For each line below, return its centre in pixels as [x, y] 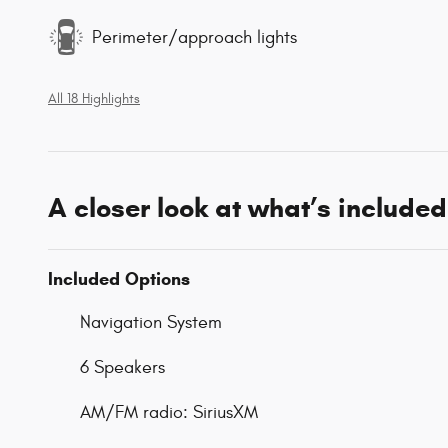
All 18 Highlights [94, 99]
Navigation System [151, 323]
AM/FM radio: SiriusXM [169, 413]
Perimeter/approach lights [194, 37]
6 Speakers [122, 368]
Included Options [119, 279]
